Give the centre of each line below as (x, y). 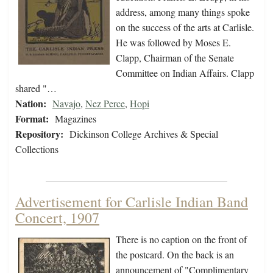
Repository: (39, 134)
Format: (32, 119)
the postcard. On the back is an (175, 255)
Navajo (66, 104)
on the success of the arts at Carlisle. (185, 27)
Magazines (76, 119)
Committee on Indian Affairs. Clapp (185, 73)
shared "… (36, 88)
